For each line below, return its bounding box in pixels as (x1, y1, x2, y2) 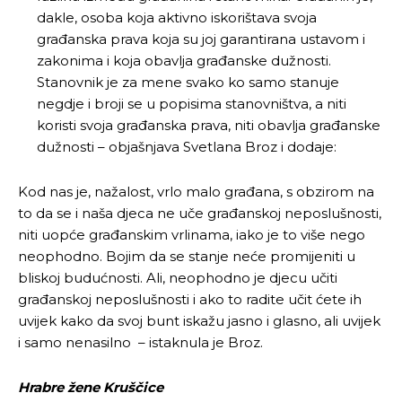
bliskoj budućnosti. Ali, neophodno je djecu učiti (18, 268, 337, 286)
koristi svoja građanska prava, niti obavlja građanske (37, 116, 380, 134)
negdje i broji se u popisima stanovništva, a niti (37, 94, 346, 112)
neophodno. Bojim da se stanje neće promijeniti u (18, 247, 355, 265)
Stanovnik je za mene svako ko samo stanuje (37, 73, 339, 91)
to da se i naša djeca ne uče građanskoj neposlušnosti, (18, 204, 381, 222)
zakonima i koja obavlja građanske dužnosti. (37, 51, 331, 69)
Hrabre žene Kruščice (18, 378, 163, 396)
